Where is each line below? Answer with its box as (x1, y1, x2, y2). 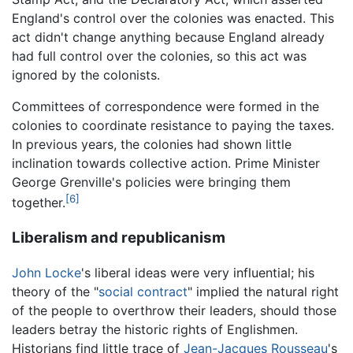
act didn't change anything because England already (12, 28, 325, 45)
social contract (98, 284, 188, 300)
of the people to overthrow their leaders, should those (12, 303, 336, 319)
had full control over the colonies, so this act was (12, 47, 307, 64)
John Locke (12, 265, 81, 281)
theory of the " (12, 284, 98, 300)
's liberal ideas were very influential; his (81, 265, 314, 281)
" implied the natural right (188, 284, 339, 300)
